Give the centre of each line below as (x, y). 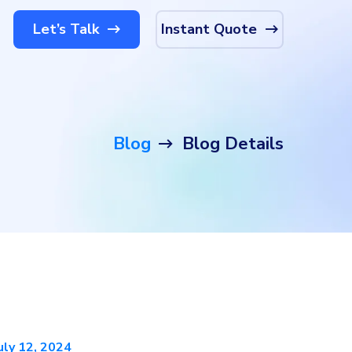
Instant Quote (211, 29)
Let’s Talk (68, 29)
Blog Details (233, 144)
